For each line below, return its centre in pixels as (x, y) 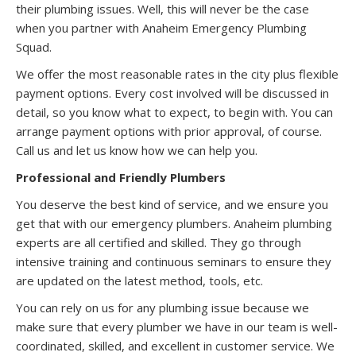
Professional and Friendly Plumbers (122, 177)
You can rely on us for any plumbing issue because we (163, 307)
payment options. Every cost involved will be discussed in (172, 93)
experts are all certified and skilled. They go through (159, 242)
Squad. (35, 46)
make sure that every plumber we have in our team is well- (177, 326)
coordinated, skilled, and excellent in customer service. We (175, 345)
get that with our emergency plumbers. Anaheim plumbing (174, 223)
